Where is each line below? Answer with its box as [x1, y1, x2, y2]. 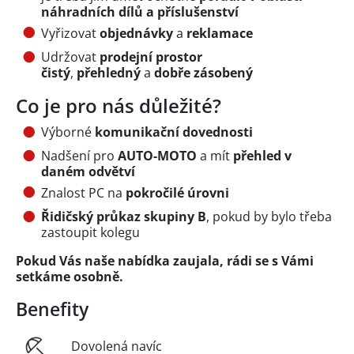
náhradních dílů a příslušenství [41, 3, 239, 21]
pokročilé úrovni [126, 183, 229, 201]
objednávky [100, 24, 176, 42]
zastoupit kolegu [41, 224, 140, 242]
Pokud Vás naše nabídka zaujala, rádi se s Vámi [16, 252, 314, 270]
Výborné [41, 122, 95, 141]
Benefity [16, 296, 88, 322]
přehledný [77, 63, 141, 81]
